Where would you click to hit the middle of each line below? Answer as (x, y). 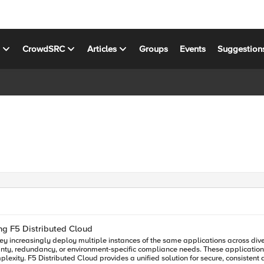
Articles (102, 49)
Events (193, 49)
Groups (154, 49)
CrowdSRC (44, 49)
